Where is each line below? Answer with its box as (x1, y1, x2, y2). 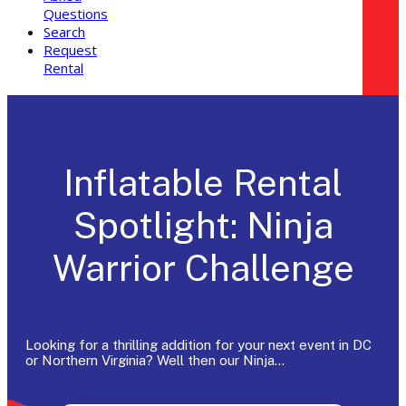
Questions (43, 5, 108, 23)
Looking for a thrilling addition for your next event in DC (25, 337, 372, 353)
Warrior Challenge (52, 246, 354, 290)
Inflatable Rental (63, 161, 343, 205)
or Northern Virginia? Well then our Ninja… (25, 353, 285, 369)
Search (43, 23, 85, 41)
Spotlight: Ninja (72, 204, 333, 247)
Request (43, 41, 97, 59)
